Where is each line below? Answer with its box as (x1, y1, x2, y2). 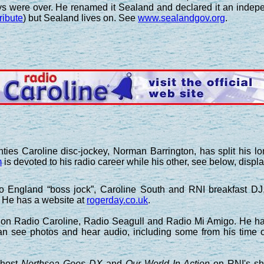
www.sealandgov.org (138, 12, 225, 23)
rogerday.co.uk (87, 194, 148, 205)
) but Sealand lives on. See (23, 12, 138, 23)
